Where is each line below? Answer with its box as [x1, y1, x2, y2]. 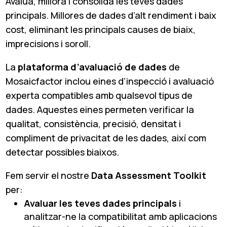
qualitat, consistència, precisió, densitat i [6, 117, 181, 130]
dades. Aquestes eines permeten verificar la [6, 103, 195, 116]
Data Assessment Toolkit [91, 169, 207, 181]
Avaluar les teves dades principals [24, 197, 177, 209]
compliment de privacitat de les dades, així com [6, 131, 207, 144]
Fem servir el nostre [6, 169, 92, 181]
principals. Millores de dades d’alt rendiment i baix [6, 9, 217, 21]
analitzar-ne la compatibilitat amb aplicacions [24, 210, 217, 222]
